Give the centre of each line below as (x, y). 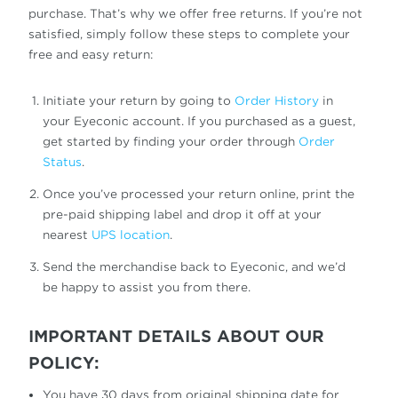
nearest (67, 235)
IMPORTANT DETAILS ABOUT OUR (176, 336)
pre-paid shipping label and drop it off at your (182, 215)
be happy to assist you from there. (147, 287)
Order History (277, 101)
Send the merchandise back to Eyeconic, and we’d (194, 267)
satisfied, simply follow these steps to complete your (189, 34)
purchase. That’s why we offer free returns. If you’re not (195, 14)
